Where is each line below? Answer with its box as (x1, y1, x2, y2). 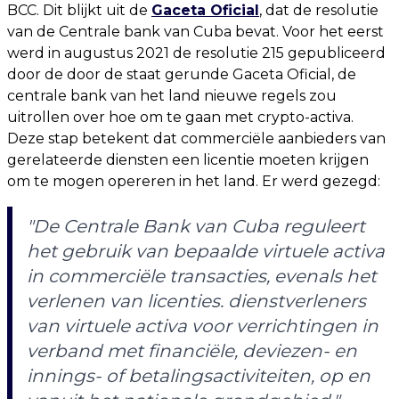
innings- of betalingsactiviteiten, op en (27, 365, 370, 387)
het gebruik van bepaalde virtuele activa (27, 240, 385, 262)
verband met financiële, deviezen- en (27, 340, 357, 362)
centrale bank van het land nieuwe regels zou (7, 87, 337, 104)
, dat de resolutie (259, 2, 379, 19)
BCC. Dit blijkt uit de (7, 2, 151, 19)
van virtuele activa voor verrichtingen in (27, 315, 379, 337)
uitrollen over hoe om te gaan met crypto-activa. (7, 109, 354, 126)
